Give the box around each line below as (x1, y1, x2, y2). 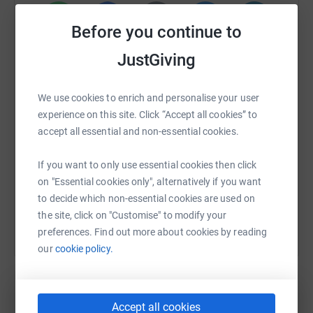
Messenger (177, 43, 234, 56)
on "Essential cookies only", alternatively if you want (38, 176, 262, 187)
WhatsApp (33, 43, 85, 56)
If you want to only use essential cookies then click (38, 159, 257, 170)
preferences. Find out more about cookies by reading (38, 226, 267, 238)
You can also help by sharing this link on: (56, 177, 257, 190)
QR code (233, 97, 275, 110)
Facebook (83, 43, 132, 56)
